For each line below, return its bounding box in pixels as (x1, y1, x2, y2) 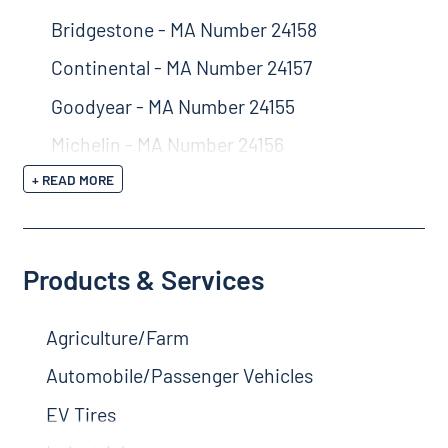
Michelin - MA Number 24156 (50, 132, 284, 157)
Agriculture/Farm (45, 324, 189, 349)
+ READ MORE (32, 170, 115, 188)
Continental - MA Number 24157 (50, 55, 312, 80)
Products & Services (22, 262, 265, 297)
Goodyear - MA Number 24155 (50, 93, 295, 118)
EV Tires (45, 401, 116, 426)
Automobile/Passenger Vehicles (45, 363, 313, 388)
